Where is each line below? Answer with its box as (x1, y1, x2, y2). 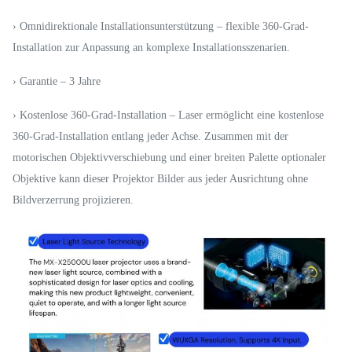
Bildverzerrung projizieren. (13, 193, 134, 206)
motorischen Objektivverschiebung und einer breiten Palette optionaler (13, 151, 326, 163)
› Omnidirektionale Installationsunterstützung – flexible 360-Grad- (13, 20, 309, 32)
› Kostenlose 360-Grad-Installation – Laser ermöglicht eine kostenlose (13, 108, 324, 121)
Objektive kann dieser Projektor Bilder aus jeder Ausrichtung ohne (13, 172, 308, 185)
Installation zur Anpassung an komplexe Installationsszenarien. (13, 41, 290, 53)
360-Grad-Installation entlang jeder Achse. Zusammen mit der (13, 130, 288, 142)
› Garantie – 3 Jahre (13, 75, 101, 87)
